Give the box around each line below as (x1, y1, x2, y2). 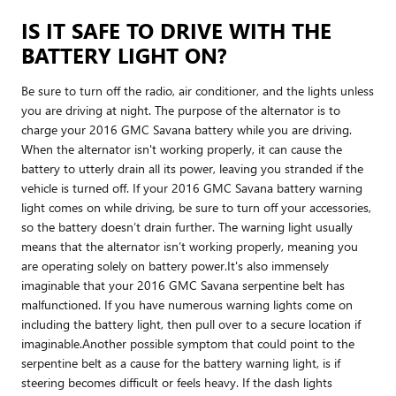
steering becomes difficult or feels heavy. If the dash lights (21, 373, 332, 391)
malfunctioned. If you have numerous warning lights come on (21, 295, 353, 313)
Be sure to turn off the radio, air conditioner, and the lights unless (21, 81, 374, 99)
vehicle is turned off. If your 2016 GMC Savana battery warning (21, 179, 362, 196)
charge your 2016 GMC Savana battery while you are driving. (21, 120, 352, 138)
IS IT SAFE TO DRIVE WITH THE (21, 15, 331, 44)
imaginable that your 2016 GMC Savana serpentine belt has (21, 276, 345, 293)
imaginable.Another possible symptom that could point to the (21, 334, 354, 352)
